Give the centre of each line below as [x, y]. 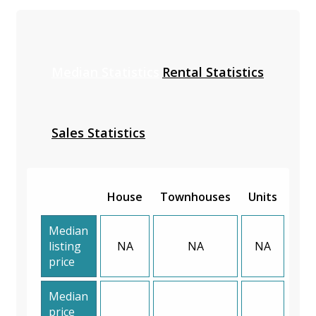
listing [65, 246]
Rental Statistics [213, 72]
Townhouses [195, 196]
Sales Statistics [98, 132]
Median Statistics [105, 72]
